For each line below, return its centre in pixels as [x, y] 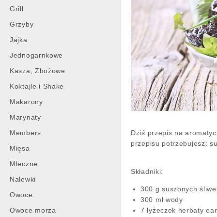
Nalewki [23, 179]
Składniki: [147, 171]
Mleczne [24, 164]
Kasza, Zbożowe [38, 71]
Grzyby [22, 24]
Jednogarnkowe [37, 55]
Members [25, 133]
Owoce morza [33, 210]
